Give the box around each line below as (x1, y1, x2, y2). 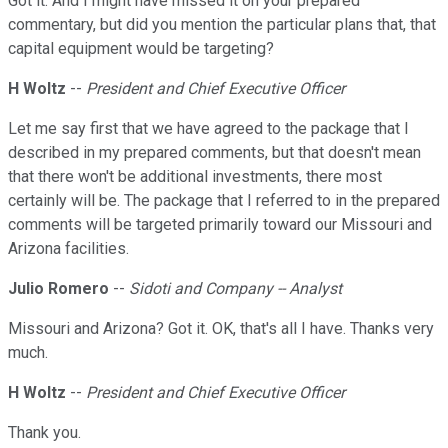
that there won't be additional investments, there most (8, 167, 382, 187)
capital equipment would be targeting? (8, 39, 274, 59)
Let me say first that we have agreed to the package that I (8, 119, 409, 139)
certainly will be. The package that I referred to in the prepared (8, 191, 440, 211)
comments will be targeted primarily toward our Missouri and (8, 215, 432, 235)
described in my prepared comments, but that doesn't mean (8, 143, 421, 163)
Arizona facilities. (8, 239, 129, 259)
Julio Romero (8, 279, 109, 299)
